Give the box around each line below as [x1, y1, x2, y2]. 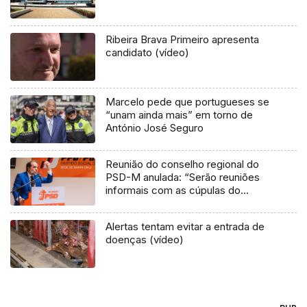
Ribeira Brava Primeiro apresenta [106, 33, 260, 47]
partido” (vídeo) [106, 197, 181, 210]
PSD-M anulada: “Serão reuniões [106, 171, 260, 184]
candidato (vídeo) [106, 46, 190, 60]
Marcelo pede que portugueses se [106, 95, 270, 109]
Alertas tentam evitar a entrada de [106, 220, 265, 234]
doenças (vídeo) [106, 233, 184, 247]
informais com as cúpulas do [106, 184, 241, 197]
